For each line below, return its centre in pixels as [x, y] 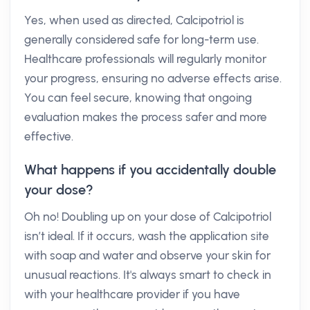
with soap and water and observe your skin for [147, 255]
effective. [49, 136]
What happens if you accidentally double [150, 170]
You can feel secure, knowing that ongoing [138, 98]
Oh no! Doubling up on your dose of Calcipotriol [148, 217]
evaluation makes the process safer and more [146, 117]
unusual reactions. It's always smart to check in [148, 275]
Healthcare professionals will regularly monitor [145, 59]
